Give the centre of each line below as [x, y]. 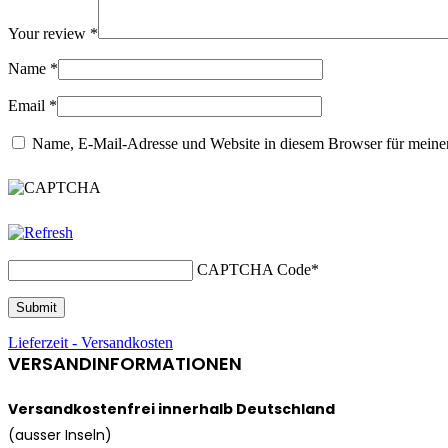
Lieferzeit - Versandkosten [90, 342]
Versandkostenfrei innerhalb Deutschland [171, 408]
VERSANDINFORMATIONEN [125, 363]
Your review [49, 33]
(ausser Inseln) [60, 434]
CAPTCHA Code [254, 269]
